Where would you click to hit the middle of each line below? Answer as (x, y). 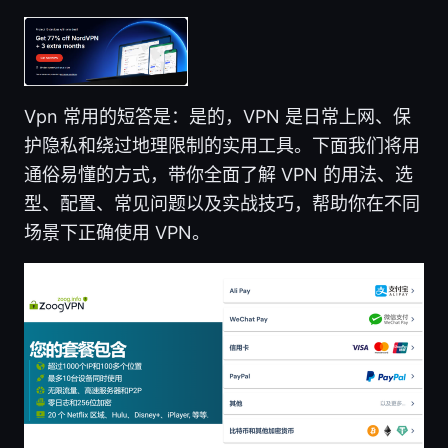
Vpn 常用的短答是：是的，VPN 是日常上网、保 (217, 117)
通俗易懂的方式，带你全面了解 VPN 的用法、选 (218, 175)
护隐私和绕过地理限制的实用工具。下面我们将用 (222, 146)
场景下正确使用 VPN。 (117, 233)
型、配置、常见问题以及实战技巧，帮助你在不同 (222, 204)
